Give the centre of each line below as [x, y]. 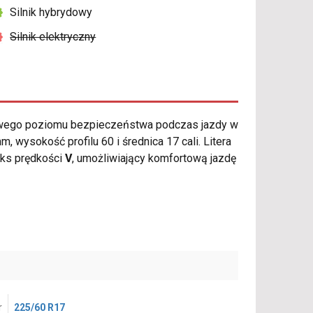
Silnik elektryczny [53, 37]
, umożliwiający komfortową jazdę [154, 159]
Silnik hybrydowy [51, 13]
